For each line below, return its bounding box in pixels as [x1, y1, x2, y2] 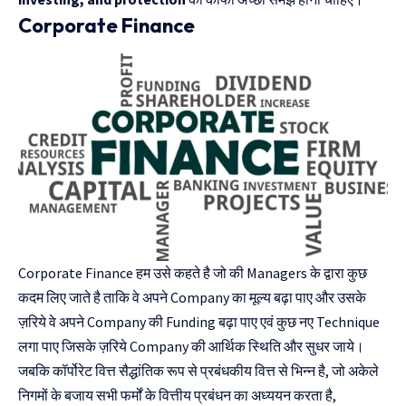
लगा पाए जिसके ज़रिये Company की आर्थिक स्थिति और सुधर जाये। [18, 337, 367, 356]
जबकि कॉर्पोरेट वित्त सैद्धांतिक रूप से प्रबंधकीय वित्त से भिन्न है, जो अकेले [18, 362, 379, 381]
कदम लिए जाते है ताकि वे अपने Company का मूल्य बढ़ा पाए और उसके [18, 288, 366, 307]
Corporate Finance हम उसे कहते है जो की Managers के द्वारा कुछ [18, 264, 367, 283]
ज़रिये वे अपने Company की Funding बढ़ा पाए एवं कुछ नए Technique [18, 313, 380, 332]
